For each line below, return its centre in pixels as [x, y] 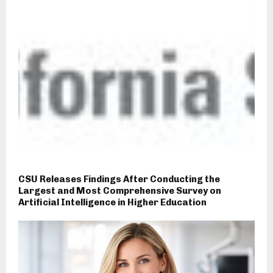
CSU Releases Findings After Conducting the [119, 179]
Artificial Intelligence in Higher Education [112, 203]
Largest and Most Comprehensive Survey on [120, 191]
